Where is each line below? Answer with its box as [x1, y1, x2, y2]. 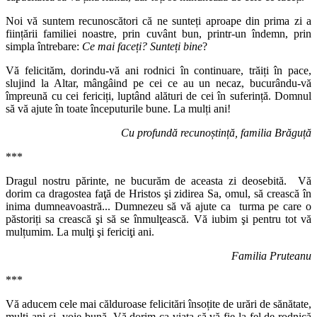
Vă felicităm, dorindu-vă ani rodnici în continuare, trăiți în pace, [6, 64, 311, 77]
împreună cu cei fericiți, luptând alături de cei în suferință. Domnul [6, 90, 311, 103]
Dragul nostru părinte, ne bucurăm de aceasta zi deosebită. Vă [6, 175, 311, 188]
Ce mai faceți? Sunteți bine [82, 40, 202, 53]
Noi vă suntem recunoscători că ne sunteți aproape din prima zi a [6, 15, 311, 28]
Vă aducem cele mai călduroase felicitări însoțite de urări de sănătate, [6, 298, 311, 311]
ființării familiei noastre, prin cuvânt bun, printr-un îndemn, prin [6, 28, 311, 40]
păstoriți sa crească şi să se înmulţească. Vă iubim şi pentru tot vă [6, 213, 311, 226]
